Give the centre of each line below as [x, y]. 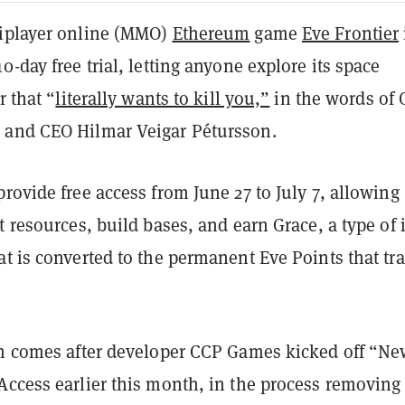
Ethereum [211, 33]
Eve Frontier [350, 33]
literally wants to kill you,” [163, 98]
